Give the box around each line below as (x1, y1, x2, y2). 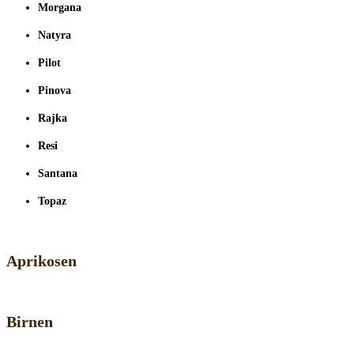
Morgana (38, 2, 81, 14)
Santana (38, 168, 77, 180)
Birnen (6, 313, 53, 331)
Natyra (38, 29, 71, 42)
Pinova (38, 85, 71, 97)
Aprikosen (6, 252, 77, 270)
